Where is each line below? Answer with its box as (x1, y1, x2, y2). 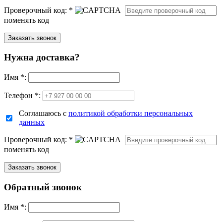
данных (19, 118, 45, 127)
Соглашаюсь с (19, 109, 68, 118)
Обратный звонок (4, 181, 82, 192)
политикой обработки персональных (68, 109, 193, 118)
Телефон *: (4, 91, 41, 100)
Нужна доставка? (4, 52, 80, 63)
